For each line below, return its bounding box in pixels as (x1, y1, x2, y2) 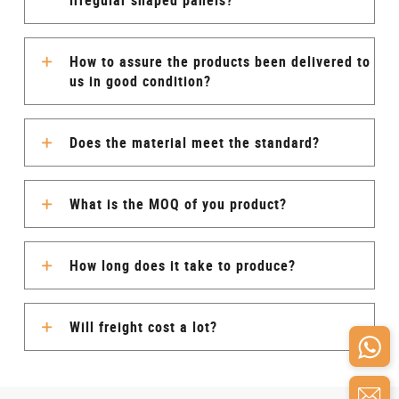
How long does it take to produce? (69, 256, 296, 275)
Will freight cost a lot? (69, 317, 217, 337)
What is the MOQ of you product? (69, 194, 287, 214)
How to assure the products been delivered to (69, 52, 370, 71)
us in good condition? (69, 71, 211, 91)
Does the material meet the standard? (69, 133, 320, 152)
